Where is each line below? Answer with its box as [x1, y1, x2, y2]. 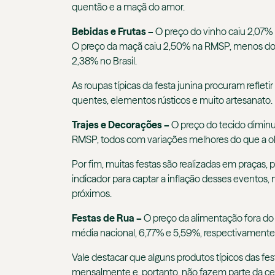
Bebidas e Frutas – [72, 25, 155, 38]
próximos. [72, 187, 114, 200]
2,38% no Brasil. [72, 55, 137, 68]
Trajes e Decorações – [72, 118, 171, 131]
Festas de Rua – [72, 212, 142, 225]
